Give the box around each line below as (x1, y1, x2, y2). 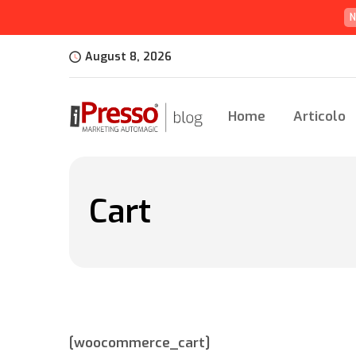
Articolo (292, 107, 346, 126)
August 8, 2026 (85, 49, 172, 64)
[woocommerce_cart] (69, 334, 210, 352)
